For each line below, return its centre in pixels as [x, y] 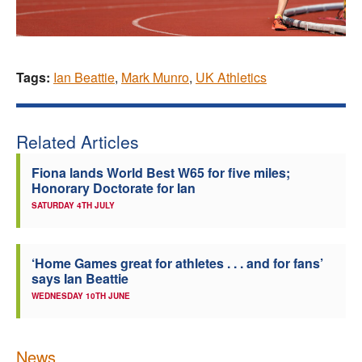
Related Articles [78, 142]
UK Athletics [231, 78]
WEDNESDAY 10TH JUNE [81, 296]
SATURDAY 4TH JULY [73, 206]
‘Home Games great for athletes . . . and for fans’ [177, 263]
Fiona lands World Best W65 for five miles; [161, 173]
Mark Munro [155, 78]
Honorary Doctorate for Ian [114, 188]
